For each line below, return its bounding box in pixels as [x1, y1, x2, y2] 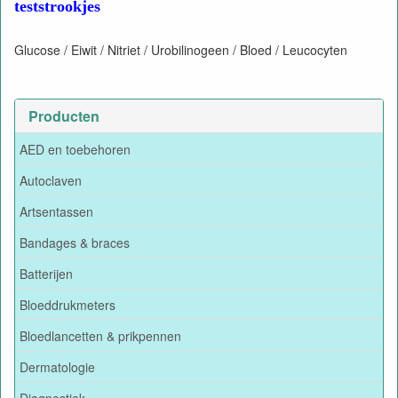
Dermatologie [20, 357, 95, 376]
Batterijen [20, 264, 73, 283]
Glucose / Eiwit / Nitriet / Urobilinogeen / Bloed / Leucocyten [14, 41, 347, 59]
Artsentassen [20, 202, 93, 220]
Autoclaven [20, 171, 82, 189]
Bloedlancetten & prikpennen [20, 326, 181, 345]
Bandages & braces [20, 233, 130, 251]
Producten [28, 106, 99, 126]
